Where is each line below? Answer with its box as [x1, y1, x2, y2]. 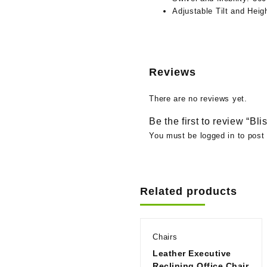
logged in [200, 131, 235, 140]
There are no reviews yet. [149, 94, 247, 103]
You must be [149, 131, 200, 140]
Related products [140, 185, 238, 197]
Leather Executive [153, 248, 231, 258]
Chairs [153, 232, 178, 241]
